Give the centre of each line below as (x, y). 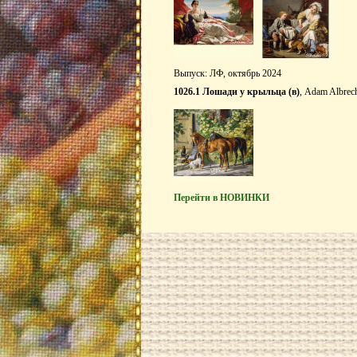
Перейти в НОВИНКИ (222, 198)
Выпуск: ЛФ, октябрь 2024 (228, 73)
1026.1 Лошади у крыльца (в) (237, 92)
